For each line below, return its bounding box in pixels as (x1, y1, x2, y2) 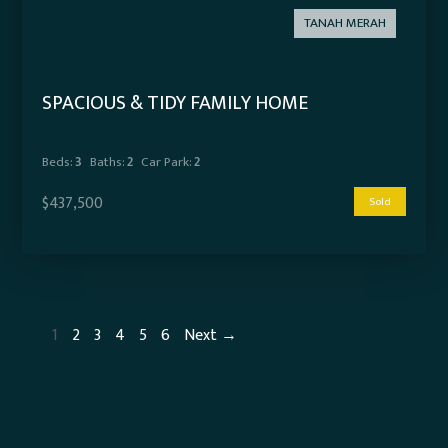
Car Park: (141, 151, 192, 174)
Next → (184, 322, 238, 350)
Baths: (90, 151, 125, 174)
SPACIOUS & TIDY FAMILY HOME (42, 86, 309, 121)
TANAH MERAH (303, 12, 386, 35)
